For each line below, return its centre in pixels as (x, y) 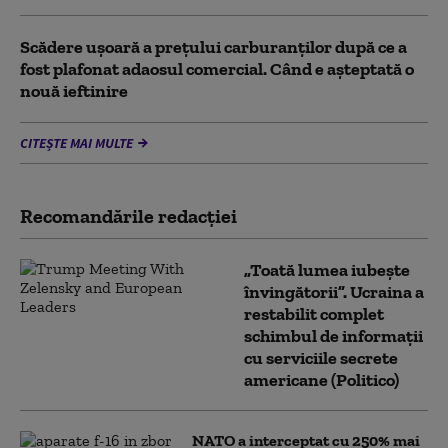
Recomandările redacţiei (128, 216)
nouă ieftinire (74, 91)
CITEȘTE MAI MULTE (76, 143)
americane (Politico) (321, 380)
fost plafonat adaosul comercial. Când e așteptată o (217, 69)
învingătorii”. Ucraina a (334, 292)
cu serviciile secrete (321, 358)
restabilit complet (314, 314)
